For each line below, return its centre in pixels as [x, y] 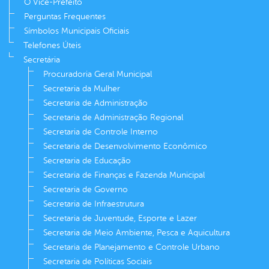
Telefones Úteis [52, 45]
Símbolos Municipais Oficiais [77, 31]
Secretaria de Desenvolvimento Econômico [125, 146]
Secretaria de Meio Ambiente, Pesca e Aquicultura [137, 232]
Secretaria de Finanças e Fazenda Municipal [124, 175]
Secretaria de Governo [86, 189]
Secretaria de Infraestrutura [94, 204]
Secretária [42, 59]
